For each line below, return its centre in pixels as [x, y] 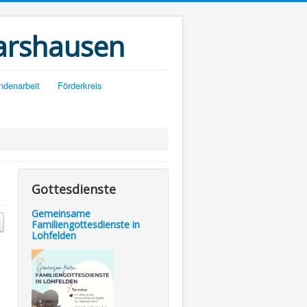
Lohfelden [54, 235]
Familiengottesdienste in [86, 224]
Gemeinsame [61, 213]
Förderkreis [80, 85]
